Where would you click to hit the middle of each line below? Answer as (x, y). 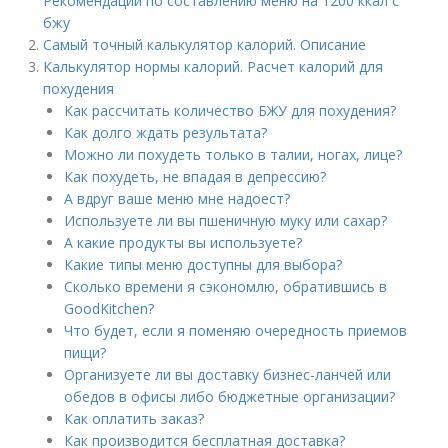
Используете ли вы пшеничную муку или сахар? (226, 220)
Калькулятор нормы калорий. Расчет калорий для (213, 66)
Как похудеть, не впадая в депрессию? (195, 176)
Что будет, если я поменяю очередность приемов (236, 330)
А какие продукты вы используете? (183, 242)
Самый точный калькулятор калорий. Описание (205, 44)
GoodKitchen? (109, 308)
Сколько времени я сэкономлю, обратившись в (226, 286)
